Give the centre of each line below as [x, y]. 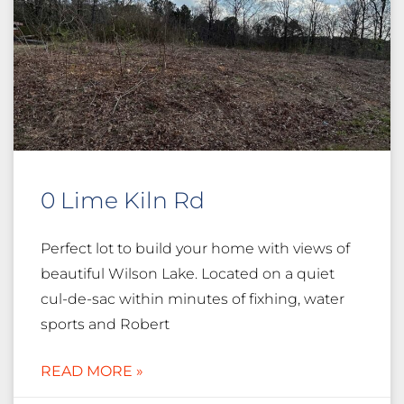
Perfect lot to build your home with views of [195, 249]
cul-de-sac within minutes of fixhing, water [193, 299]
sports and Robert [105, 325]
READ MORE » [92, 372]
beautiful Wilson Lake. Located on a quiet [188, 274]
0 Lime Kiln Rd [123, 201]
